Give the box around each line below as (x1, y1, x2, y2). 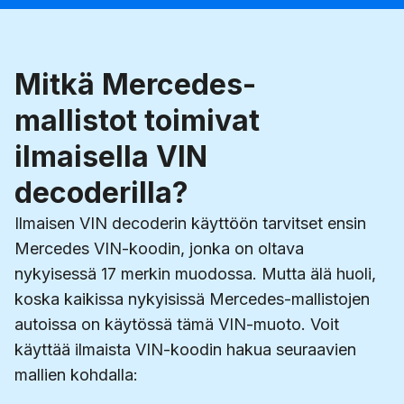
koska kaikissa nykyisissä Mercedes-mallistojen (14, 289, 370, 309)
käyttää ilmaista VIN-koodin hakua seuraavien (14, 340, 356, 360)
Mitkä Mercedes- (14, 67, 256, 103)
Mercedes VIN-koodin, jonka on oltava (14, 239, 304, 259)
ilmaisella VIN (14, 139, 207, 175)
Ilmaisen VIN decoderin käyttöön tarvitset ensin (14, 214, 366, 234)
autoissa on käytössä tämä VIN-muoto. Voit (14, 315, 339, 335)
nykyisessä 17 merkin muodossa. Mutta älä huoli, (14, 264, 376, 284)
